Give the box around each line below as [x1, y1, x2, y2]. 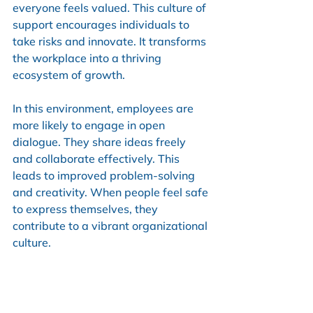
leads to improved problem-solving [13, 168, 198, 182]
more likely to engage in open [13, 117, 168, 132]
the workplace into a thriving [13, 50, 164, 65]
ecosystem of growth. [13, 67, 125, 82]
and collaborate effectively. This [13, 151, 182, 166]
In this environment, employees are [13, 101, 196, 115]
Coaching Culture [13, 284, 125, 302]
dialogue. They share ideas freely [13, 134, 189, 149]
